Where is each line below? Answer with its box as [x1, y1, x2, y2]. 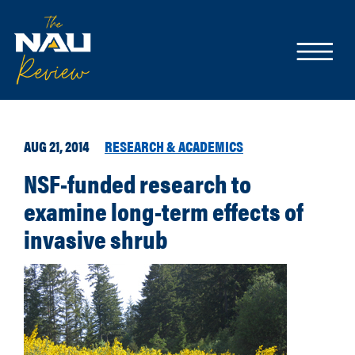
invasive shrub [24, 220, 168, 256]
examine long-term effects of [24, 193, 303, 228]
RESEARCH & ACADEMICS [105, 135, 243, 157]
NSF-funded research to [24, 165, 251, 200]
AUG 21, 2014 [24, 135, 90, 157]
